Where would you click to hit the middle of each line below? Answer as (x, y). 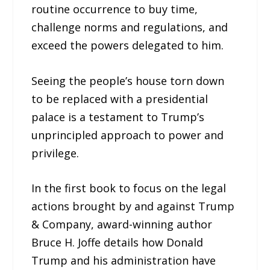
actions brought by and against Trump (133, 206)
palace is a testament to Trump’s (118, 117)
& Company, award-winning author (122, 224)
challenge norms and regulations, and (130, 27)
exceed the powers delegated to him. (128, 45)
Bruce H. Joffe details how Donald (118, 243)
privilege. (55, 153)
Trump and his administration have (124, 261)
